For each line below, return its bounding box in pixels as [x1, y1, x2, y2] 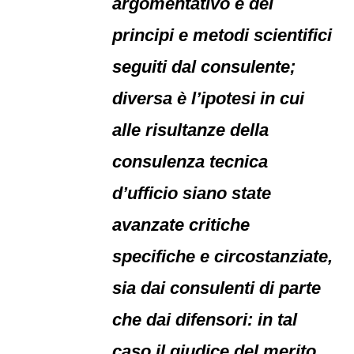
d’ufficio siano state [112, 183, 272, 203]
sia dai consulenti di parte [112, 278, 322, 298]
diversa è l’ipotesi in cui [112, 88, 305, 108]
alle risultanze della [112, 120, 269, 140]
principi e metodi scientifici [112, 25, 333, 45]
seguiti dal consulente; [112, 57, 296, 77]
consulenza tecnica [112, 152, 269, 171]
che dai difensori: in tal [112, 310, 298, 330]
